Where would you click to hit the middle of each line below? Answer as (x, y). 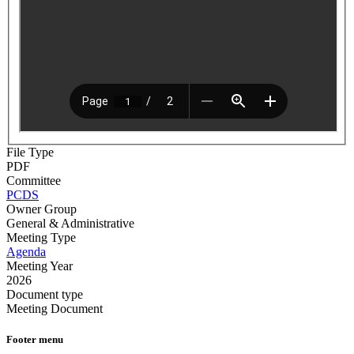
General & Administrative (70, 223)
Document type (45, 294)
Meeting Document (55, 308)
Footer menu (35, 339)
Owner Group (41, 209)
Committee (34, 180)
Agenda (26, 251)
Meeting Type (41, 237)
